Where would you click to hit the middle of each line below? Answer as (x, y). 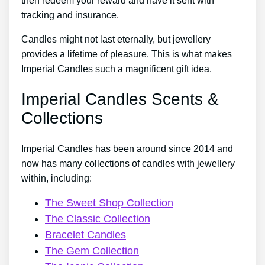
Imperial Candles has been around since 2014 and (127, 149)
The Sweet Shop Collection (109, 203)
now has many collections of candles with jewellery (128, 164)
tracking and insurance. (70, 15)
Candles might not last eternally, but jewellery (116, 39)
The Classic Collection (98, 219)
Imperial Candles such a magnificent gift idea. (117, 69)
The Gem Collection (92, 251)
